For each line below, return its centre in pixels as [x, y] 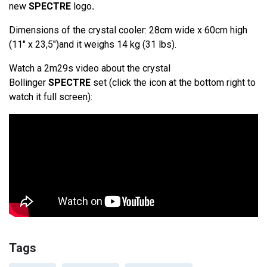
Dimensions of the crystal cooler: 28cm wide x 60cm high [128, 30]
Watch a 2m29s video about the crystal [90, 69]
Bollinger [29, 83]
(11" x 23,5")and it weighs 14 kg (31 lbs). [93, 45]
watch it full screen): [51, 97]
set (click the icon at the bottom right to [173, 83]
